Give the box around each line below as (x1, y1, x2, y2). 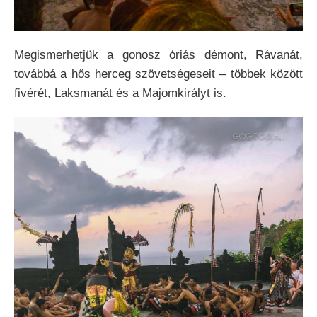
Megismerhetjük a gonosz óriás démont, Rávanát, (14, 48, 303, 62)
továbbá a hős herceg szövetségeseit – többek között (14, 67, 303, 81)
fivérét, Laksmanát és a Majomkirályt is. (14, 86, 226, 100)
